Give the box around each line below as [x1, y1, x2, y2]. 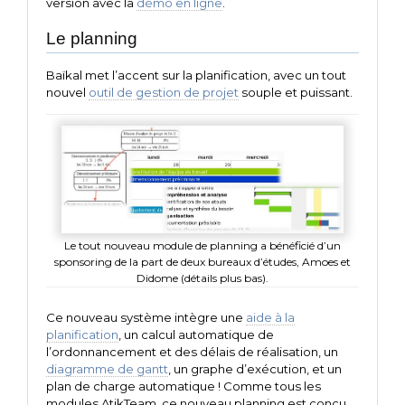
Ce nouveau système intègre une [46, 310, 246, 325]
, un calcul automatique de [118, 327, 274, 343]
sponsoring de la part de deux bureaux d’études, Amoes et [54, 255, 351, 269]
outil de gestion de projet [89, 85, 239, 100]
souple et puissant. [239, 85, 353, 100]
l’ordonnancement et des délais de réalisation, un [46, 344, 338, 360]
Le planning [46, 29, 137, 49]
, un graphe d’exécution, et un [168, 362, 342, 377]
